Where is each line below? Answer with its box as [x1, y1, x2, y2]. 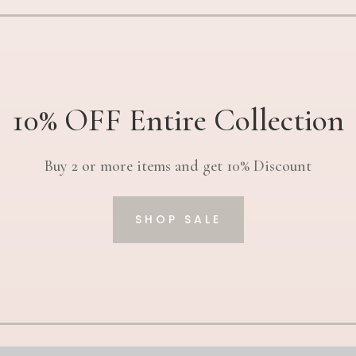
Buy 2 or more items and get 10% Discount [44, 156, 311, 176]
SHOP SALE [134, 211, 222, 227]
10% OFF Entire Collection [12, 100, 344, 139]
